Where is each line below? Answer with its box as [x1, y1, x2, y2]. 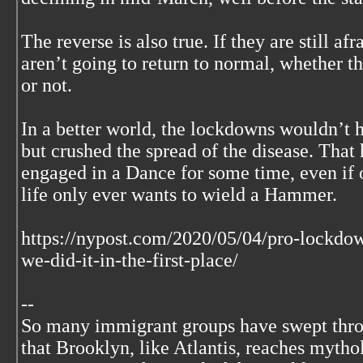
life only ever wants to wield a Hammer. [21, 184, 337, 205]
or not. [21, 75, 72, 96]
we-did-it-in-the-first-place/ [21, 250, 238, 271]
